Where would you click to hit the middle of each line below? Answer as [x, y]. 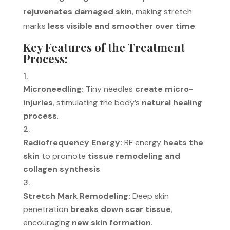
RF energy [142, 142]
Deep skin [149, 196]
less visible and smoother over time [121, 26]
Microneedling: [53, 89]
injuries [38, 102]
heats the [183, 142]
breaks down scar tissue [120, 209]
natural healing [172, 102]
